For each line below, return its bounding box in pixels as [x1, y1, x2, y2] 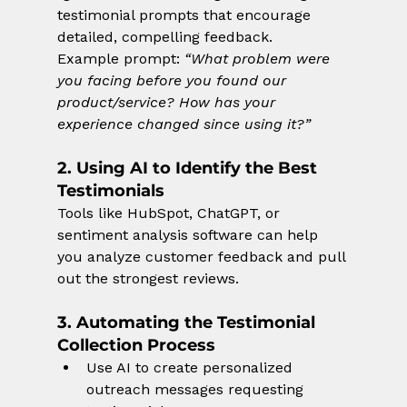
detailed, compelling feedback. [56, 28, 273, 46]
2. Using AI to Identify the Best [56, 158, 322, 179]
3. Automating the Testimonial [56, 313, 320, 333]
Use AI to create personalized [85, 359, 297, 377]
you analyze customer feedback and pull [56, 248, 350, 266]
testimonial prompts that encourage [56, 6, 315, 25]
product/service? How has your [56, 94, 280, 112]
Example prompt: [56, 50, 184, 68]
